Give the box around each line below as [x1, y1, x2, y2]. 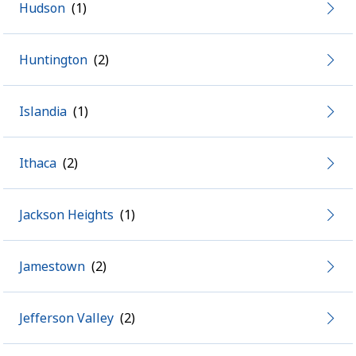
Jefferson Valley [19, 309, 114, 327]
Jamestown [19, 257, 85, 275]
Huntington [19, 51, 87, 68]
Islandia [19, 103, 67, 120]
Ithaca [19, 154, 56, 172]
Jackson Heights [19, 206, 114, 223]
